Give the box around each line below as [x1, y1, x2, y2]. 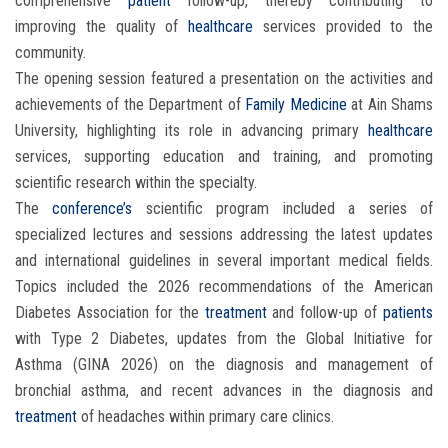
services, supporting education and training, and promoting [15, 147, 433, 167]
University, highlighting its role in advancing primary [15, 121, 368, 141]
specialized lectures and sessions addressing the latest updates [15, 225, 433, 245]
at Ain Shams [346, 95, 434, 115]
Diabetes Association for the [15, 303, 205, 323]
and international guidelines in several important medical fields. [15, 251, 433, 271]
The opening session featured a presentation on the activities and [15, 69, 433, 89]
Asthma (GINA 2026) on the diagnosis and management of [15, 355, 433, 375]
